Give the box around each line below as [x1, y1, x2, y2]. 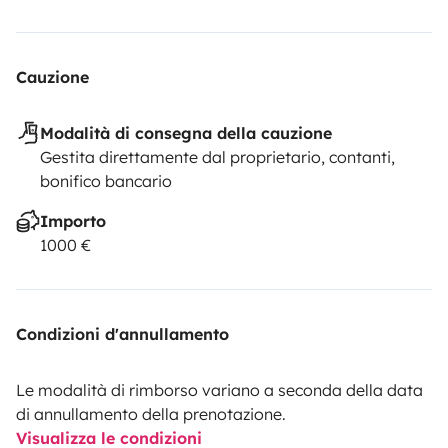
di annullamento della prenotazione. [16, 403, 286, 424]
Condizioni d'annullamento [16, 323, 229, 344]
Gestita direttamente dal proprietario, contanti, [40, 146, 395, 167]
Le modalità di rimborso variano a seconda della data [16, 379, 423, 400]
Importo [40, 210, 106, 231]
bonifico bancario [40, 170, 172, 191]
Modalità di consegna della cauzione [40, 122, 332, 143]
